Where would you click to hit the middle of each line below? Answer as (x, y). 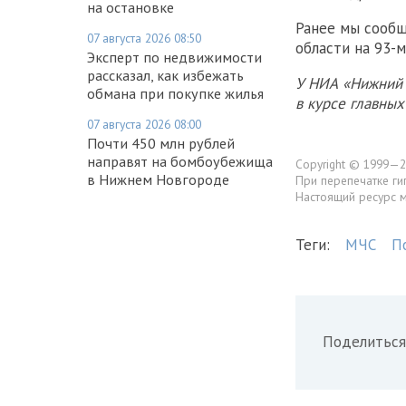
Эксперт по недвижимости (174, 57)
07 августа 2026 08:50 (144, 38)
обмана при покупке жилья (175, 93)
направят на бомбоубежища (180, 161)
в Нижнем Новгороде (158, 179)
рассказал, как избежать (165, 75)
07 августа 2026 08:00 (144, 124)
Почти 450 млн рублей (161, 143)
